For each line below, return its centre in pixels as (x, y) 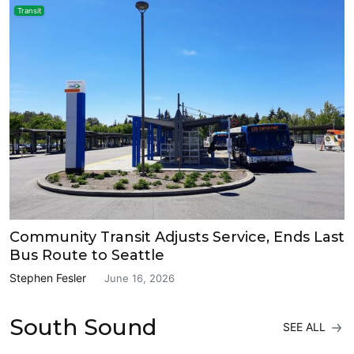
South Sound (83, 327)
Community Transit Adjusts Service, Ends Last (177, 237)
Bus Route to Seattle (87, 255)
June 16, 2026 (139, 278)
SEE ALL (306, 327)
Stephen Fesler (48, 277)
